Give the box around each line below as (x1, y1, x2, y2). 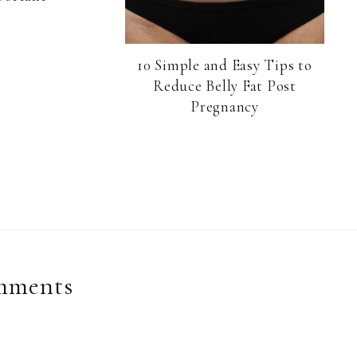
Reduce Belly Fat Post (153, 76, 296, 96)
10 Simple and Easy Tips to (137, 56, 312, 75)
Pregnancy (190, 97, 259, 116)
